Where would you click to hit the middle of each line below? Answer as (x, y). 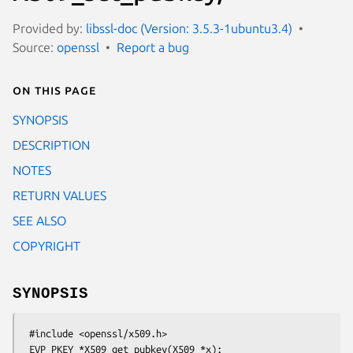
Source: (35, 47)
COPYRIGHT (46, 245)
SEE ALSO (39, 220)
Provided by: (49, 28)
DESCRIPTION (51, 145)
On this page (54, 89)
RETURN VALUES (59, 195)
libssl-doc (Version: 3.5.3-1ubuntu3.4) (189, 28)
